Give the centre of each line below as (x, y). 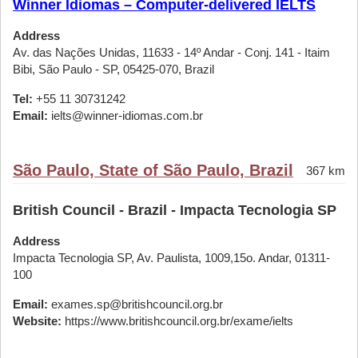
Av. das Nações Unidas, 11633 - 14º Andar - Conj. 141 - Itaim (171, 52)
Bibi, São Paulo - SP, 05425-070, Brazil (113, 69)
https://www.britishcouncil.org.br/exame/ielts (177, 321)
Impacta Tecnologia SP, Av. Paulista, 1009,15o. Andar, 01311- (171, 258)
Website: (37, 321)
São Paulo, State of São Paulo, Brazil (153, 170)
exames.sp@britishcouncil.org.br (135, 304)
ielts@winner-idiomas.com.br (125, 115)
